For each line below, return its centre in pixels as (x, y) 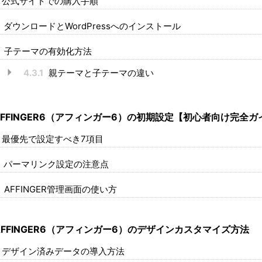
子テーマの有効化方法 (46, 51)
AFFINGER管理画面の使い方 (59, 189)
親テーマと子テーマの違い (100, 73)
